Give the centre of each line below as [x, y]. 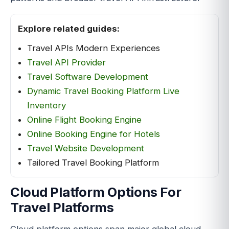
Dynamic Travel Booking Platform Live [103, 91]
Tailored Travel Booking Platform [93, 162]
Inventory [47, 105]
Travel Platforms [62, 207]
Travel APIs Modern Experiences [94, 48]
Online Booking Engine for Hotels [94, 134]
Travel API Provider [66, 62]
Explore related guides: [69, 28]
